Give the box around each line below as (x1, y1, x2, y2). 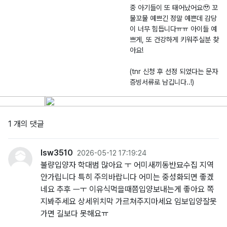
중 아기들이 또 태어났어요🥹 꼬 (130, 4, 218, 12)
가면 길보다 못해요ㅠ (41, 209, 108, 218)
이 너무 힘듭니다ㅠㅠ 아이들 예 (130, 25, 217, 33)
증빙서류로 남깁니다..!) (130, 78, 194, 86)
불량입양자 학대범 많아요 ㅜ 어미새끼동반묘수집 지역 (41, 160, 214, 170)
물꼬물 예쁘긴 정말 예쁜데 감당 (130, 14, 217, 22)
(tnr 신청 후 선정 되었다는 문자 (130, 67, 218, 75)
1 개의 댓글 (8, 119, 44, 129)
